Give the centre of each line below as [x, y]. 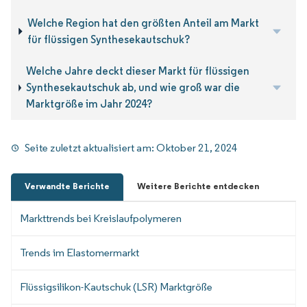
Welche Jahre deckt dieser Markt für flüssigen [138, 71]
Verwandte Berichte [67, 186]
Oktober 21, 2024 [197, 147]
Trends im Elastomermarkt [79, 253]
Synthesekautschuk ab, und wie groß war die [133, 88]
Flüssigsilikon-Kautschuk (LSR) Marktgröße [116, 287]
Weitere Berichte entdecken [198, 186]
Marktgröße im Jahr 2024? [89, 104]
